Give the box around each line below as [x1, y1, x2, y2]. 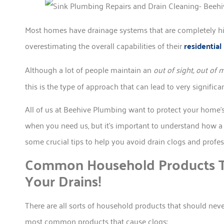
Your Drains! [25, 168, 101, 194]
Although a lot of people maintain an [25, 62, 153, 76]
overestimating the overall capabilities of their [25, 38, 184, 53]
